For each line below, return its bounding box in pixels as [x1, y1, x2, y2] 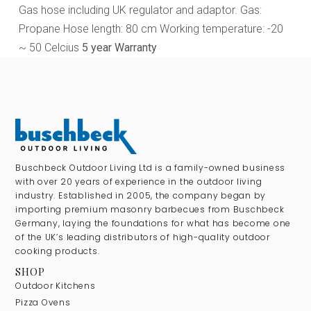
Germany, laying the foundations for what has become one [15, 217, 292, 230]
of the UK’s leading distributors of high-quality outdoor [15, 231, 270, 244]
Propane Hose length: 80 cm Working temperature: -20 [18, 22, 283, 35]
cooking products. [15, 245, 100, 258]
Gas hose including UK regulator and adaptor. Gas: [18, 3, 262, 17]
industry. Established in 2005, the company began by [15, 190, 267, 202]
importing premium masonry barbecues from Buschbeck [15, 203, 285, 216]
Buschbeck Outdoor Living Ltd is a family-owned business [15, 162, 286, 174]
